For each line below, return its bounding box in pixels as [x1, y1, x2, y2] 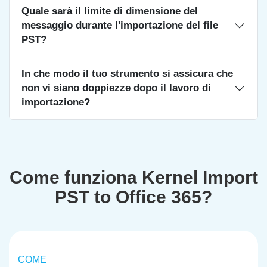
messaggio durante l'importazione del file [21, 20, 218, 31]
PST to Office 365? [55, 187, 212, 207]
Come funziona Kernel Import [9, 167, 258, 187]
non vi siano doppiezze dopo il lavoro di [21, 82, 211, 94]
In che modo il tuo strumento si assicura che [21, 68, 233, 79]
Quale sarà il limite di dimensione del [21, 5, 198, 17]
